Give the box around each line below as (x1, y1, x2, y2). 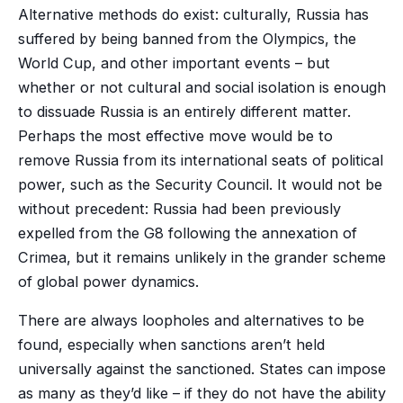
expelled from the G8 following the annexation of (17, 224, 357, 242)
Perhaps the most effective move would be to (17, 127, 333, 145)
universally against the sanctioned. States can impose (17, 360, 386, 379)
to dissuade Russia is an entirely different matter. (17, 103, 351, 121)
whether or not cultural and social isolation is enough (17, 78, 386, 96)
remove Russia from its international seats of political (17, 151, 383, 169)
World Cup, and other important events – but (17, 54, 330, 72)
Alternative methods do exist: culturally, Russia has (17, 5, 369, 23)
